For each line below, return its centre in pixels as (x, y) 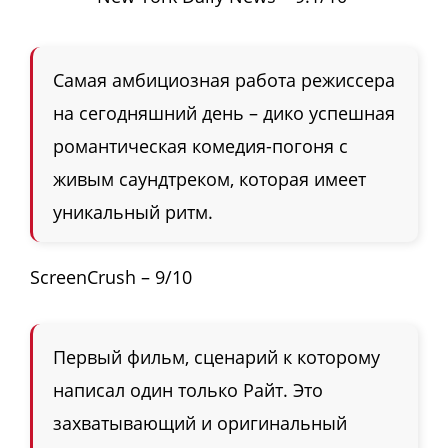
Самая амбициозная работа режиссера (224, 80)
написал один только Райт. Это (188, 390)
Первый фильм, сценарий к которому (216, 357)
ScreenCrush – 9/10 (111, 277)
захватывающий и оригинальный (200, 423)
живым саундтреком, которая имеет (209, 179)
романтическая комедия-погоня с (200, 146)
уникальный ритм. (133, 212)
